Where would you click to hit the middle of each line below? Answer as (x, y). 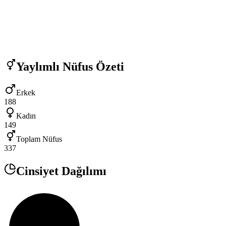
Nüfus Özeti (92, 66)
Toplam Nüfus (39, 139)
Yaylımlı (38, 66)
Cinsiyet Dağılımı (61, 171)
